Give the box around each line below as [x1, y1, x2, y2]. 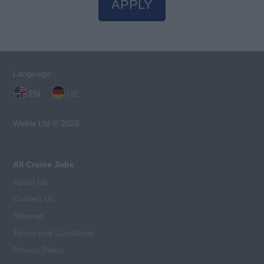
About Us [13, 177, 48, 187]
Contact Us [13, 194, 55, 204]
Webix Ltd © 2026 [13, 118, 80, 128]
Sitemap [13, 211, 44, 221]
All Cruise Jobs [13, 159, 75, 169]
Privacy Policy [13, 245, 65, 255]
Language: [13, 69, 54, 79]
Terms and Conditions [13, 227, 95, 237]
